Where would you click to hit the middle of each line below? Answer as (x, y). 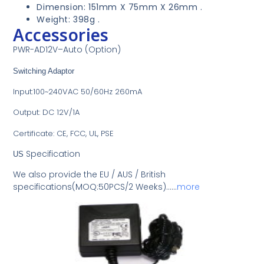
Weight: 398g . (68, 20)
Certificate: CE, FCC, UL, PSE (64, 133)
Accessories (61, 35)
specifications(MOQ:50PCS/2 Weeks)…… (95, 187)
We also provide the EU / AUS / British (90, 175)
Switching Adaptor (44, 71)
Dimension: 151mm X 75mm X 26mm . (120, 7)
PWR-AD (29, 50)
